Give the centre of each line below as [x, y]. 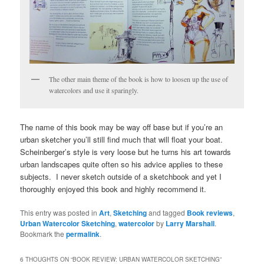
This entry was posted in [60, 213]
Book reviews [210, 213]
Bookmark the [43, 234]
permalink [83, 234]
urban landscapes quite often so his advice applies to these [122, 164]
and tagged [167, 213]
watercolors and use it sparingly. [94, 90]
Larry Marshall [190, 224]
